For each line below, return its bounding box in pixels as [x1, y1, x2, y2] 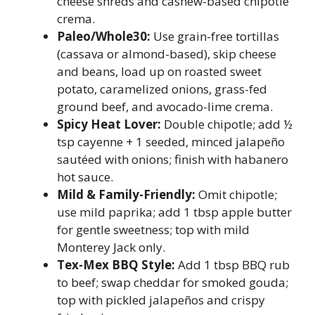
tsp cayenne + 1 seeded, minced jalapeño [57, 134, 285, 150]
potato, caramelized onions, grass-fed [57, 81, 267, 97]
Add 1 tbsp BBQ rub [175, 257, 290, 273]
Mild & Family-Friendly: [57, 186, 195, 202]
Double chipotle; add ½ [161, 116, 292, 132]
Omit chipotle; [195, 186, 277, 202]
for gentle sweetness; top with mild [57, 221, 250, 238]
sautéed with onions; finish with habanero [57, 151, 288, 167]
